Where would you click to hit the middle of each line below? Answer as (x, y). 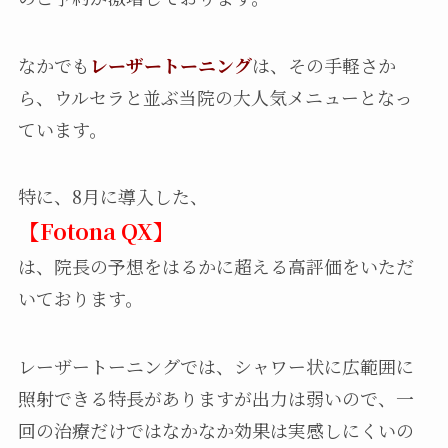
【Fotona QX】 (96, 231)
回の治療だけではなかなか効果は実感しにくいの (215, 430)
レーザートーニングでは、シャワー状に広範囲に (215, 366)
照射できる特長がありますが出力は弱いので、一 (215, 398)
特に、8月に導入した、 (112, 196)
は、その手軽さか (323, 64)
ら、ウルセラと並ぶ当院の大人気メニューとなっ (215, 96)
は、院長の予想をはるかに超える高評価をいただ (215, 266)
